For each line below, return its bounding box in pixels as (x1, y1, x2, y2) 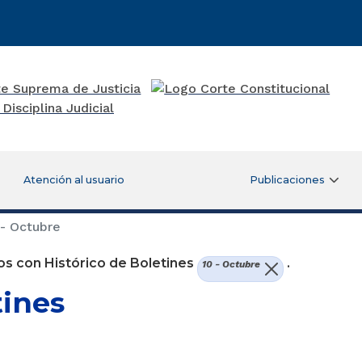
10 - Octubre (201, 258, 260, 270)
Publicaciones (250, 173, 326, 186)
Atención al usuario (23, 173, 124, 186)
